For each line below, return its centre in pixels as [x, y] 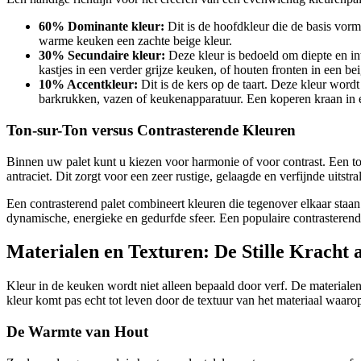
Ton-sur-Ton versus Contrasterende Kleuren [151, 130]
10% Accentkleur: [88, 85]
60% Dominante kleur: [102, 27]
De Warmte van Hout [77, 332]
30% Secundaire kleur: [102, 56]
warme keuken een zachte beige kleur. [135, 41]
